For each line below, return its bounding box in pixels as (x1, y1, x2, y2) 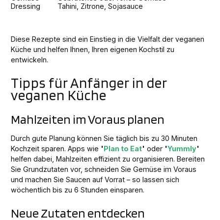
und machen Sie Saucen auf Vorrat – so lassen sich (11, 175, 180, 184)
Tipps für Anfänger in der (11, 74, 167, 92)
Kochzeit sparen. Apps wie (11, 144, 101, 153)
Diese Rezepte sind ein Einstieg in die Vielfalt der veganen (11, 35, 205, 44)
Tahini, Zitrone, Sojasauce (57, 2, 143, 11)
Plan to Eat (104, 144, 142, 153)
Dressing (11, 2, 41, 11)
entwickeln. (11, 55, 49, 64)
